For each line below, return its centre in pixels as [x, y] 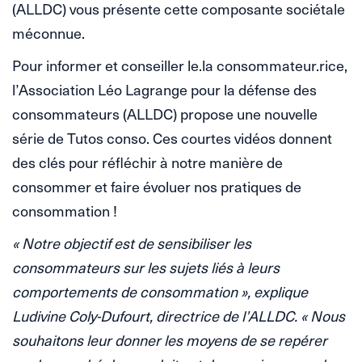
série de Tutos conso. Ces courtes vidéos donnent [172, 137]
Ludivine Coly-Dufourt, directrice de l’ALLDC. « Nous [179, 315]
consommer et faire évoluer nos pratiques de [157, 186]
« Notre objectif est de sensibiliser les [132, 242]
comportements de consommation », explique [160, 291]
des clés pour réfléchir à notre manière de [147, 162]
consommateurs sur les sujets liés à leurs [146, 267]
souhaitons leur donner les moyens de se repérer [170, 339]
